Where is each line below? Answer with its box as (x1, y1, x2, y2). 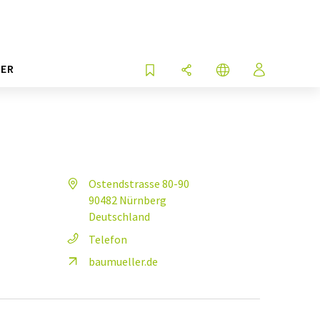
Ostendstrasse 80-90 (89, 176, 189, 191)
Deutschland (89, 209, 150, 224)
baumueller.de (89, 254, 158, 269)
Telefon (89, 232, 127, 246)
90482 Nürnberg (89, 193, 166, 207)
